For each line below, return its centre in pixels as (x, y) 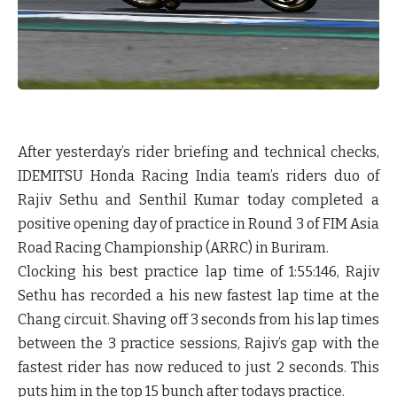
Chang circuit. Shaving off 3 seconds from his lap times (198, 320)
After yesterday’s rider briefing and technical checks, (198, 152)
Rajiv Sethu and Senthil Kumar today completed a (198, 200)
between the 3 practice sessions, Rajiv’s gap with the (198, 344)
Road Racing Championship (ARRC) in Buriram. (173, 248)
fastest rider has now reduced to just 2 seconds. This (198, 368)
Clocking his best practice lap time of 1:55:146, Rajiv (198, 272)
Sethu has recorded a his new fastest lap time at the (198, 296)
